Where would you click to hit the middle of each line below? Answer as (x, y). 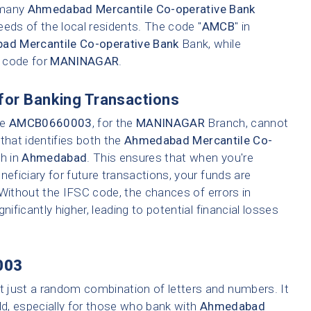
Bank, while (210, 44)
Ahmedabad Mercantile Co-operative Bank (141, 9)
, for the (114, 123)
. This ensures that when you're (170, 158)
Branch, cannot (247, 123)
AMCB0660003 (50, 123)
